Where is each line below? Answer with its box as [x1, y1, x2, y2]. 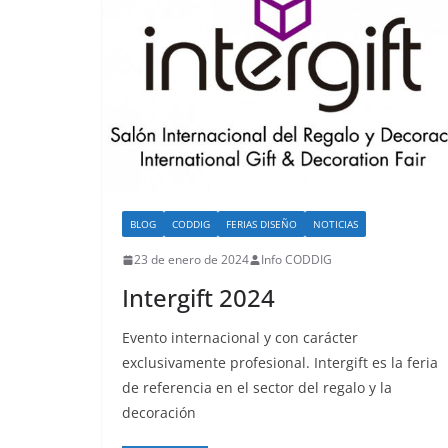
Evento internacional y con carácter [122, 328, 358, 348]
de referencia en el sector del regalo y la [122, 378, 392, 398]
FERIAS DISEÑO [226, 217, 297, 232]
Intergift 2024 [122, 281, 275, 315]
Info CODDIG [261, 251, 332, 269]
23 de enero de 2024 [134, 251, 249, 269]
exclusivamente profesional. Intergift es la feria [122, 353, 438, 373]
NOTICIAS [313, 217, 358, 232]
